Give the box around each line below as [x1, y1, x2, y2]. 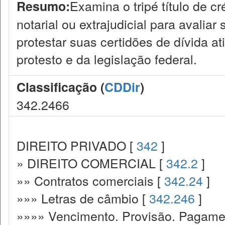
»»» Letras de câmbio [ [17, 189, 149, 207]
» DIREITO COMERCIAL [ [17, 154, 166, 172]
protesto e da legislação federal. [17, 50, 197, 68]
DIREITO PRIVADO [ [17, 136, 137, 154]
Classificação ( [17, 78, 104, 96]
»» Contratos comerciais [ [17, 171, 164, 189]
